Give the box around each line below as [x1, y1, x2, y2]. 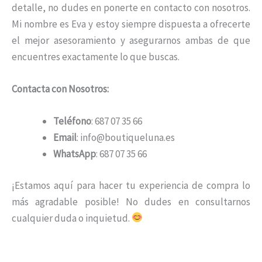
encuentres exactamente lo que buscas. [12, 50, 180, 63]
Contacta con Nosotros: [12, 82, 109, 95]
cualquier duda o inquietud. [12, 211, 132, 225]
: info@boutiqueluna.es [77, 131, 175, 144]
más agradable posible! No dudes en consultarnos [12, 195, 250, 208]
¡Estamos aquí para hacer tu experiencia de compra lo [12, 178, 250, 192]
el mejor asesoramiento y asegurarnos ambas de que [12, 33, 250, 47]
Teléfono [53, 115, 91, 128]
